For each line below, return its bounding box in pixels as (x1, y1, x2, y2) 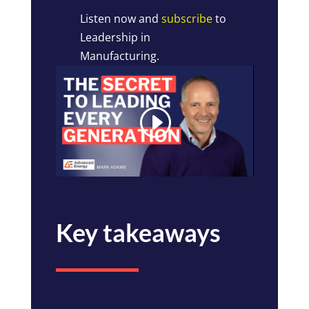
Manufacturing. (80, 48, 160, 63)
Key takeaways (55, 217, 221, 248)
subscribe (161, 10, 213, 26)
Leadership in (80, 29, 151, 45)
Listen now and (80, 10, 162, 26)
